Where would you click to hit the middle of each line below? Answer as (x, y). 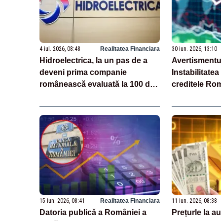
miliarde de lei (65, 96)
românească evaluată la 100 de (97, 84)
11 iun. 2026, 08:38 (194, 201)
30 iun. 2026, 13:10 (194, 49)
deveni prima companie (83, 72)
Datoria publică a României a (93, 213)
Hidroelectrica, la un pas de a (93, 60)
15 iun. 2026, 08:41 (62, 201)
